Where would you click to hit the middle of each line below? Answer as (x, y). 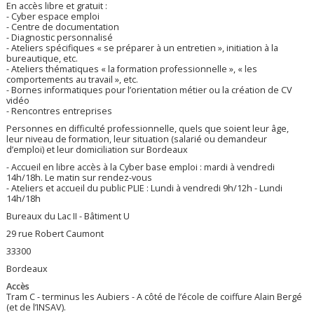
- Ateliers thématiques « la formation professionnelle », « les (132, 69)
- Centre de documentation (63, 27)
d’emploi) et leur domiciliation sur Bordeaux (97, 150)
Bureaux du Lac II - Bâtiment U (68, 217)
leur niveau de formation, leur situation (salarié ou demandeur (137, 139)
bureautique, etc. (42, 59)
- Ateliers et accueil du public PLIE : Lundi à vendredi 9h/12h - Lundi (145, 189)
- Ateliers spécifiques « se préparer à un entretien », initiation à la (143, 48)
